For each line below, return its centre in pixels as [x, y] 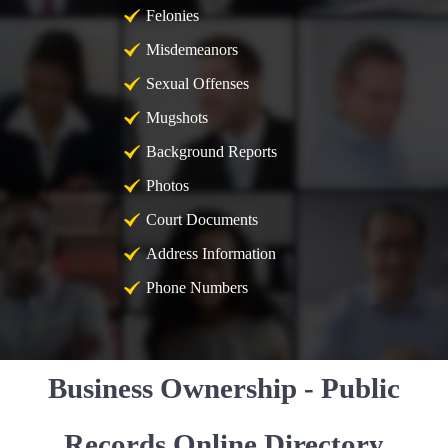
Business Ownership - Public [224, 387]
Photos [167, 185]
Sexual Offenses [197, 83]
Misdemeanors [192, 49]
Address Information [211, 253]
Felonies [172, 15]
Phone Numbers [197, 287]
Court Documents [202, 219]
